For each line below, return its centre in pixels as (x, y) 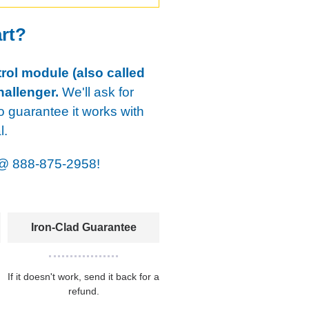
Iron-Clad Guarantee (83, 227)
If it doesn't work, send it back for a (84, 276)
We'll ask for (96, 92)
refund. (83, 291)
